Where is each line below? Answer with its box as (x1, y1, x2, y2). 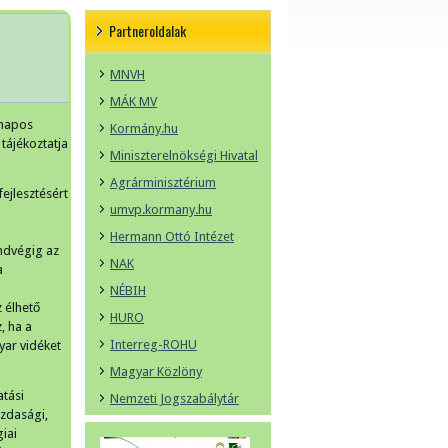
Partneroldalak (109, 20, 186, 41)
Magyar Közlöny (110, 364, 202, 379)
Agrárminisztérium (110, 175, 216, 190)
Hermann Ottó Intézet (110, 229, 234, 244)
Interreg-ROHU (110, 337, 197, 352)
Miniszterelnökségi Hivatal (110, 148, 258, 163)
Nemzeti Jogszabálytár (110, 391, 239, 406)
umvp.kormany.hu (110, 202, 212, 217)
